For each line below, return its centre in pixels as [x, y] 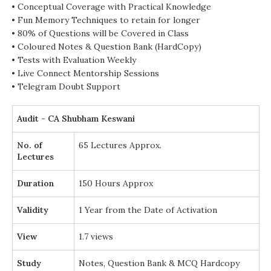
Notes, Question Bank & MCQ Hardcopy [159, 263]
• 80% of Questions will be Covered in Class [100, 33]
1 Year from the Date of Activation [148, 210]
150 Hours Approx [116, 183]
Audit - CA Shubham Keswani [76, 119]
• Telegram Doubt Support [66, 87]
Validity [32, 210]
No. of [29, 145]
